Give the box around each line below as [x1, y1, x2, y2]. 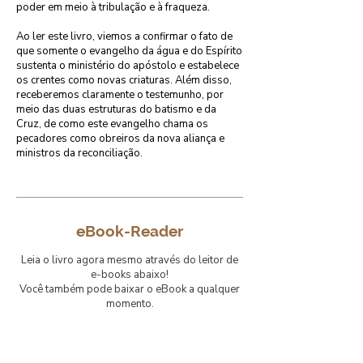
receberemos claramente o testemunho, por [16, 88, 224, 102]
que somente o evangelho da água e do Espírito [16, 44, 242, 58]
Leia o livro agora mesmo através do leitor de [21, 253, 238, 267]
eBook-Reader [76, 222, 183, 240]
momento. [105, 297, 154, 311]
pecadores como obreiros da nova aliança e [16, 131, 224, 146]
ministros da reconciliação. [16, 146, 143, 160]
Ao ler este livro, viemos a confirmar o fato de [16, 29, 233, 44]
